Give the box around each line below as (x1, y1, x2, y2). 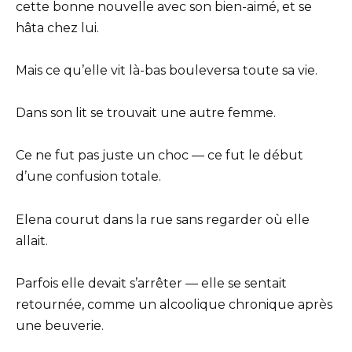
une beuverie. (16, 317, 104, 333)
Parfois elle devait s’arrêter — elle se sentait (16, 275, 287, 291)
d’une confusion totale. (16, 169, 161, 185)
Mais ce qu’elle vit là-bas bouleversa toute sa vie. (16, 63, 317, 79)
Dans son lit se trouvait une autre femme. (16, 105, 276, 121)
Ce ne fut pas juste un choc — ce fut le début (16, 148, 303, 163)
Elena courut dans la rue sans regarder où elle (16, 211, 310, 227)
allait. (16, 233, 48, 248)
